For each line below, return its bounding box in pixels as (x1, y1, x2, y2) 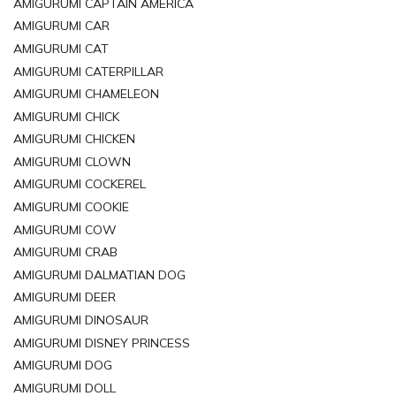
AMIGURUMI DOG (13, 357, 112, 374)
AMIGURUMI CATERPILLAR (13, 63, 164, 80)
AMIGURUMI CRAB (13, 244, 118, 261)
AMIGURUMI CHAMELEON (13, 86, 159, 103)
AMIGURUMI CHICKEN (13, 131, 135, 148)
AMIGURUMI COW (13, 221, 117, 238)
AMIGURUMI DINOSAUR (13, 312, 148, 329)
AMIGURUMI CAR (13, 18, 110, 34)
